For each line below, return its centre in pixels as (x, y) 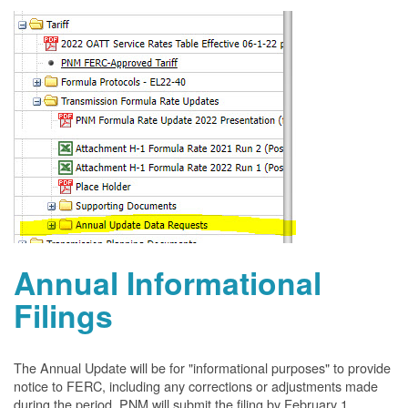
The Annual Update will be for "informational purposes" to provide (202, 367)
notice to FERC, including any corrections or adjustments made (196, 386)
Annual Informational (168, 282)
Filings (63, 315)
